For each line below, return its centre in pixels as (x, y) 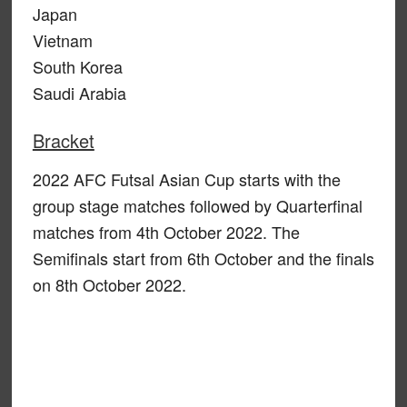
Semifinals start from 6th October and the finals (203, 258)
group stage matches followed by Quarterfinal (197, 205)
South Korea (77, 66)
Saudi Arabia (79, 92)
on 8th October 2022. (109, 284)
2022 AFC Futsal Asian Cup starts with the (186, 179)
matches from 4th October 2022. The (166, 231)
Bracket (63, 140)
